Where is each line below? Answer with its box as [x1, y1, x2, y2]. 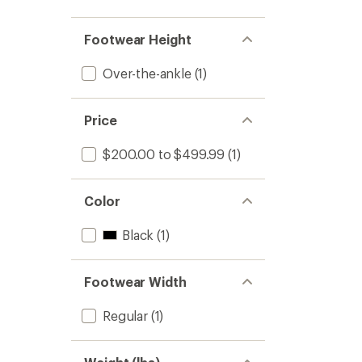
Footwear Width [84, 274, 187, 289]
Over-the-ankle [103, 65, 192, 81]
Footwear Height [84, 32, 192, 47]
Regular [103, 308, 148, 323]
